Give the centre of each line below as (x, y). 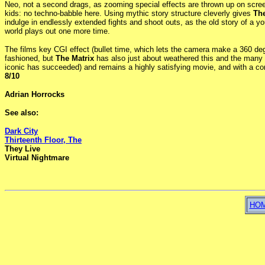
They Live (22, 148)
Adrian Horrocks (35, 94)
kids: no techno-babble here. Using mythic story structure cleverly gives (129, 13)
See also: (22, 112)
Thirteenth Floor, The (43, 140)
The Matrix (75, 58)
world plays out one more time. (57, 31)
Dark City (21, 131)
